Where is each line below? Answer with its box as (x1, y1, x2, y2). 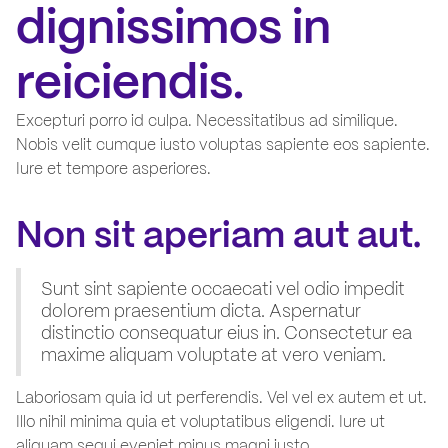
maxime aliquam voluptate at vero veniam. (41, 343, 386, 367)
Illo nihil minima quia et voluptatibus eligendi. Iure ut (16, 411, 385, 433)
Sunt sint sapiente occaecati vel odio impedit (41, 277, 405, 301)
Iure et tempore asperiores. (16, 158, 211, 180)
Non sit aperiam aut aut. (16, 211, 421, 259)
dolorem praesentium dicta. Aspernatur (41, 299, 361, 323)
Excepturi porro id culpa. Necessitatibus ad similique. (16, 110, 398, 132)
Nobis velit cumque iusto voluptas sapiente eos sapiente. (16, 134, 430, 156)
